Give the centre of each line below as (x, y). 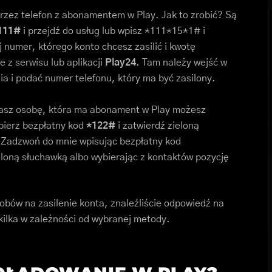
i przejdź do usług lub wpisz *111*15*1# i (113, 31)
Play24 (121, 63)
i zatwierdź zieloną (157, 126)
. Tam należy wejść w (182, 63)
